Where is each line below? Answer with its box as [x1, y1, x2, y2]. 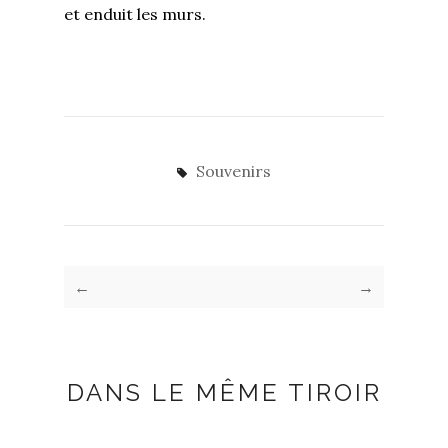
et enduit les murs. [64, 3, 206, 24]
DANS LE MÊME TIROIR [66, 377, 382, 407]
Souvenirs [196, 160, 271, 181]
